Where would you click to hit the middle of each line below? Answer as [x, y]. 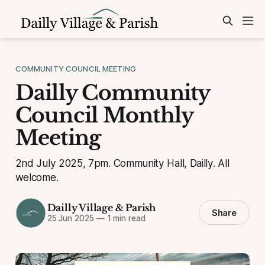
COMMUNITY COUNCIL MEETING [75, 68]
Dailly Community [112, 92]
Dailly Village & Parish [101, 208]
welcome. [37, 177]
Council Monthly [104, 115]
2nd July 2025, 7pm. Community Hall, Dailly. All [122, 163]
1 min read [125, 219]
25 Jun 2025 [70, 219]
